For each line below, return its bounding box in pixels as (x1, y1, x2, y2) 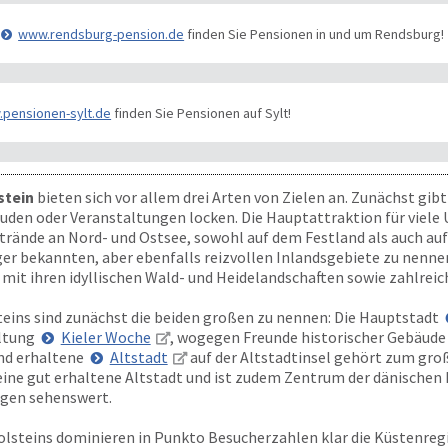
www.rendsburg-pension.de (18, 24, 185, 43)
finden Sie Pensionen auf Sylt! (111, 103, 292, 122)
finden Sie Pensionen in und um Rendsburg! (184, 24, 445, 43)
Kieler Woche (60, 327, 151, 347)
